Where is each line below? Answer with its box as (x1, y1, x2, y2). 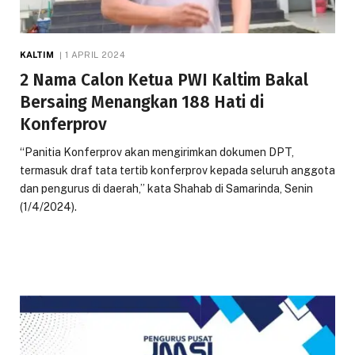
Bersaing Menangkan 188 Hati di (20, 91, 264, 113)
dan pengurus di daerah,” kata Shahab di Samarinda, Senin (20, 181, 313, 195)
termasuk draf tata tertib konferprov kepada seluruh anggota (20, 163, 335, 177)
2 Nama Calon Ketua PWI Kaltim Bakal (20, 69, 308, 90)
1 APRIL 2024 (65, 49, 125, 59)
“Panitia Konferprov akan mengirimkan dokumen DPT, (20, 145, 294, 158)
